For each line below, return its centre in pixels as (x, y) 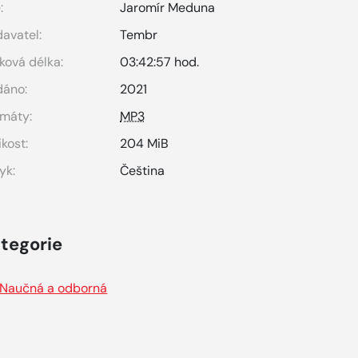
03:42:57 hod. (160, 62)
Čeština (143, 171)
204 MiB (145, 143)
